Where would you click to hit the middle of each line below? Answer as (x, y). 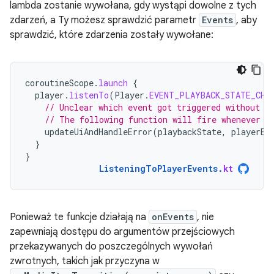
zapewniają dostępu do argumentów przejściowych (122, 232)
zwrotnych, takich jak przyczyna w (85, 261)
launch (113, 83)
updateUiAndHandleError (98, 132)
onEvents (173, 217)
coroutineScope (59, 83)
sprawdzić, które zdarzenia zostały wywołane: (112, 35)
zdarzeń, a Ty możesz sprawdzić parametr (104, 20)
